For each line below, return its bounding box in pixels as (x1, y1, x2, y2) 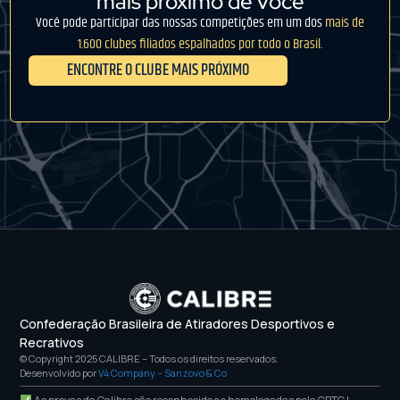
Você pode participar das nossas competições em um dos (36, 11, 325, 34)
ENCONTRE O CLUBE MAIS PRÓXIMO (67, 57, 250, 83)
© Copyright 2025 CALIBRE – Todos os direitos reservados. (20, 351, 279, 365)
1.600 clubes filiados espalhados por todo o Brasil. (78, 32, 322, 55)
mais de (325, 11, 364, 34)
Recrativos (20, 333, 85, 351)
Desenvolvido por (20, 365, 99, 379)
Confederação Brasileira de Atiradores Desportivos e (20, 314, 336, 332)
